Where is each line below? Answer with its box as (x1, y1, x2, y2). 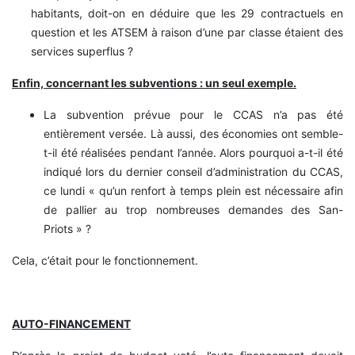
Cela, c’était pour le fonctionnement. (12, 253, 198, 267)
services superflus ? (31, 44, 133, 58)
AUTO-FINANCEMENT (12, 316, 131, 330)
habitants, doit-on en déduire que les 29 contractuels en (31, 6, 343, 20)
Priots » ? (44, 221, 91, 235)
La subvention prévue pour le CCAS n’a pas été (44, 107, 343, 121)
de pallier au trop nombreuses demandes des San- (44, 202, 343, 216)
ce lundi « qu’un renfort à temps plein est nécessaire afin (44, 183, 343, 197)
